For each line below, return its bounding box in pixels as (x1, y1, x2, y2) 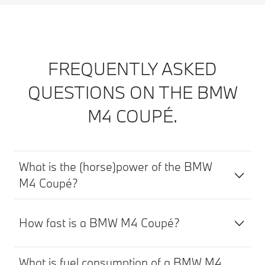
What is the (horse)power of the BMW (19, 159, 212, 174)
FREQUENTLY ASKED (48, 57, 217, 80)
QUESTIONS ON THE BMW (27, 80, 238, 104)
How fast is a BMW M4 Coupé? (19, 215, 180, 230)
